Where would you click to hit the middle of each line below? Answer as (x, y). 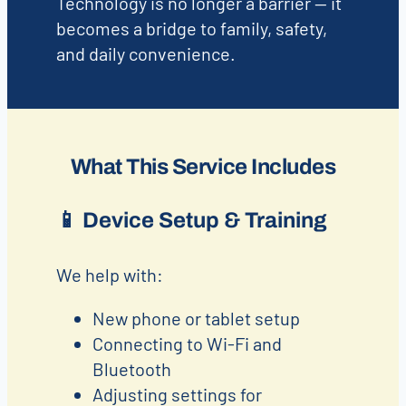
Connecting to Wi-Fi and (187, 343)
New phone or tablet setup (196, 318)
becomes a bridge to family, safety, (191, 29)
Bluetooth (131, 368)
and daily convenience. (145, 54)
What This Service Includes (203, 167)
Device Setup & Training (204, 221)
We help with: (109, 274)
